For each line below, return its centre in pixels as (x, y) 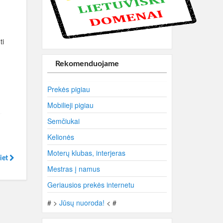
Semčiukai (63, 121)
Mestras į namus (73, 169)
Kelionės (60, 137)
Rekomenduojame (87, 64)
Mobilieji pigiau (70, 105)
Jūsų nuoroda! (82, 203)
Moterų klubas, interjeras (86, 153)
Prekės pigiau (68, 89)
